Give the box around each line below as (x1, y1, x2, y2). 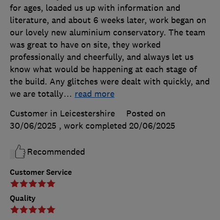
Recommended (27, 146, 85, 158)
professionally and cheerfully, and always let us (10, 52, 193, 63)
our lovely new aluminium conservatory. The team (10, 27, 205, 38)
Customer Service (10, 167, 72, 178)
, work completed (59, 120, 129, 132)
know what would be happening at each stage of (10, 64, 197, 75)
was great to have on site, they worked (10, 39, 161, 51)
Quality (10, 193, 36, 204)
